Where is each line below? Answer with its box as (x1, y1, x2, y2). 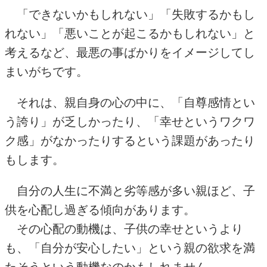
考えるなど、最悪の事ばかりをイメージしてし (5, 46, 255, 60)
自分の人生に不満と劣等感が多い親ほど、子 (5, 184, 255, 198)
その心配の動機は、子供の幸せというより (5, 222, 243, 236)
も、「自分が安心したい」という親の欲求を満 (5, 241, 255, 255)
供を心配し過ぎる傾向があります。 (5, 203, 195, 217)
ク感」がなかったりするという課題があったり (5, 134, 255, 148)
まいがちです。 (5, 65, 88, 79)
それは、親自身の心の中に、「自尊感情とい (5, 96, 255, 110)
